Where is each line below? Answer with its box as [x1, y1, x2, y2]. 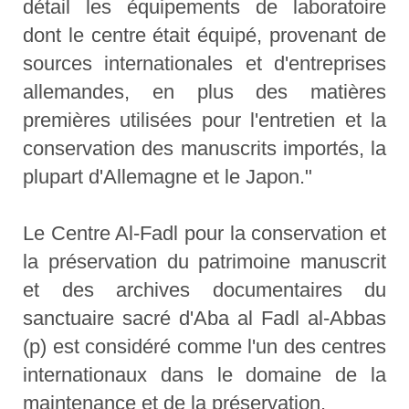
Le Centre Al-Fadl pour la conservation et [23, 222, 386, 246]
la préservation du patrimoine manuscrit [23, 250, 386, 274]
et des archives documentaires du [23, 278, 386, 302]
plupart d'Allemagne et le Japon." [23, 165, 312, 189]
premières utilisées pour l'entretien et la [23, 109, 386, 132]
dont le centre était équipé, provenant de [23, 24, 386, 47]
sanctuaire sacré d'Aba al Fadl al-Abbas [23, 307, 386, 330]
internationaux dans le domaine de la [23, 363, 386, 387]
